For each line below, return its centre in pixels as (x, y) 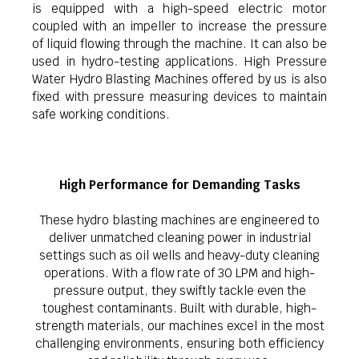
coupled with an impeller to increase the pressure (179, 26)
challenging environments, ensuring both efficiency (179, 343)
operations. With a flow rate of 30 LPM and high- (179, 273)
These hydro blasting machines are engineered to (179, 220)
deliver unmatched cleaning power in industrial (179, 238)
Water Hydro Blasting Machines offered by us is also (179, 79)
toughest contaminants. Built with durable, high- (179, 308)
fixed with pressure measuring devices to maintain (179, 97)
